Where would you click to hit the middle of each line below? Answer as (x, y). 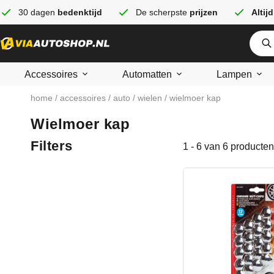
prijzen (204, 12)
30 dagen (38, 12)
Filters (52, 146)
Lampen (234, 74)
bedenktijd (80, 12)
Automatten (147, 74)
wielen (150, 98)
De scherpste (163, 12)
